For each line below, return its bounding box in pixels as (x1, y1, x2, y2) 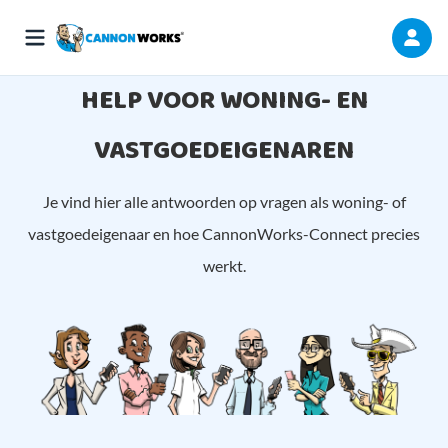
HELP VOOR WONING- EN (80, 80, 368, 122)
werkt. (202, 256, 246, 275)
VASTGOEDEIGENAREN (94, 130, 354, 172)
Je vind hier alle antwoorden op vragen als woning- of (42, 192, 406, 211)
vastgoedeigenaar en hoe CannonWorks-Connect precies (28, 224, 420, 243)
